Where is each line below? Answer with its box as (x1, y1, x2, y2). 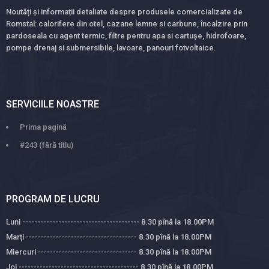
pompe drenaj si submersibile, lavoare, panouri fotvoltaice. (6, 43, 216, 52)
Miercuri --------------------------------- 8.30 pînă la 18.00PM (6, 247, 211, 256)
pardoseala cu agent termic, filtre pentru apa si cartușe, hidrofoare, (6, 31, 246, 40)
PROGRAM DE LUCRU (6, 193, 100, 205)
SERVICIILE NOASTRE (6, 98, 99, 110)
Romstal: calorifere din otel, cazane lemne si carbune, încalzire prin (6, 19, 247, 28)
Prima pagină (20, 122, 67, 132)
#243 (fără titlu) (20, 141, 73, 150)
